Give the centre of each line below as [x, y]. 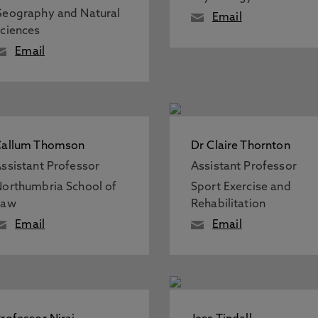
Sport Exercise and [241, 187]
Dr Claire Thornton [240, 146]
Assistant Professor [243, 167]
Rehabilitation [228, 204]
